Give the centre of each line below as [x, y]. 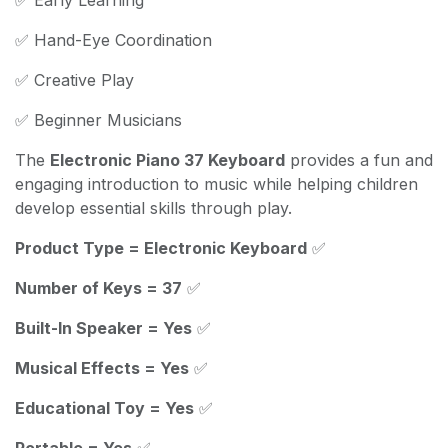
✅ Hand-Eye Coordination [113, 39]
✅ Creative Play [74, 79]
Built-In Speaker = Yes [103, 327]
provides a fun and [359, 159]
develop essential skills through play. [153, 207]
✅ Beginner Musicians [98, 119]
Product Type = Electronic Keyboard [161, 247]
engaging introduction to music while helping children [216, 183]
